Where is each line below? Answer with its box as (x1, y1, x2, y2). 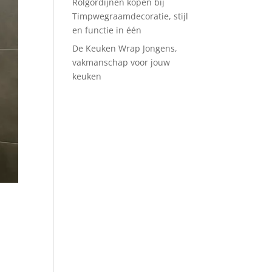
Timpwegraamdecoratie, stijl (72, 10, 189, 22)
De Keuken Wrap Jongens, (72, 42, 178, 54)
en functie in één (72, 24, 142, 36)
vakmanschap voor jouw (72, 56, 171, 68)
